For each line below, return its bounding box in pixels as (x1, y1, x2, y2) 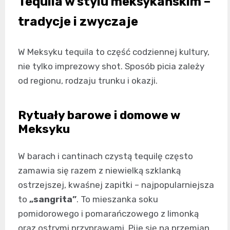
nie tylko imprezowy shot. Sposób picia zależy (18, 61, 204, 71)
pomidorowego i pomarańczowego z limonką (18, 208, 199, 219)
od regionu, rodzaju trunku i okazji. (18, 75, 158, 86)
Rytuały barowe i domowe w (18, 108, 180, 122)
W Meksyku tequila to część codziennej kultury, (18, 47, 209, 57)
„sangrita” (29, 194, 76, 204)
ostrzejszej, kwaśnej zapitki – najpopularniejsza (18, 180, 214, 190)
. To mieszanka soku (76, 194, 158, 204)
